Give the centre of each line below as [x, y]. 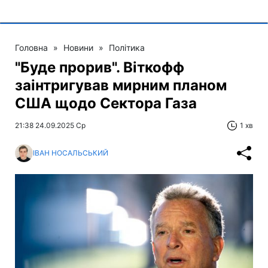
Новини [78, 47]
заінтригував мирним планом [121, 85]
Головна [31, 47]
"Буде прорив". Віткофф [100, 67]
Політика [127, 47]
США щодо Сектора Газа [106, 103]
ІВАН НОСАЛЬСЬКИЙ [71, 153]
